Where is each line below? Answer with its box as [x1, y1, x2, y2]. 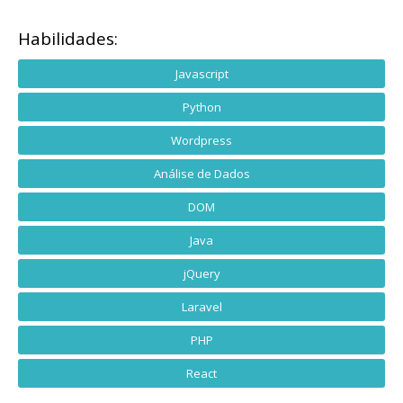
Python [182, 99, 221, 115]
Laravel [181, 299, 222, 315]
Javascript [175, 66, 228, 82]
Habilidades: [18, 27, 118, 50]
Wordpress [171, 132, 232, 148]
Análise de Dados [153, 166, 250, 182]
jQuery [183, 265, 220, 282]
